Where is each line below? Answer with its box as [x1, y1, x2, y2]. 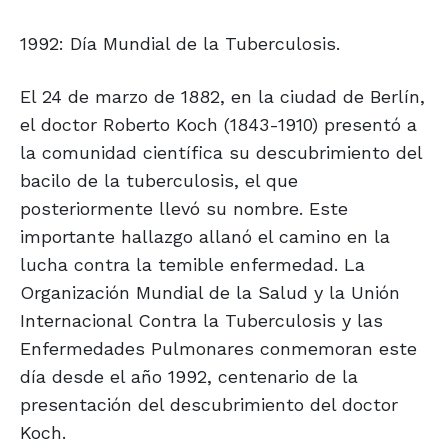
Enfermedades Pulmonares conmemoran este [20, 338, 417, 360]
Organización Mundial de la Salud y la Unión [20, 282, 400, 304]
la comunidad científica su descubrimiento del [20, 142, 422, 164]
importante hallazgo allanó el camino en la [20, 226, 390, 248]
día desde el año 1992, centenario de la [20, 366, 358, 388]
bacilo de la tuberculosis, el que [20, 170, 298, 192]
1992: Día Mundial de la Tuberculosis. [20, 33, 340, 55]
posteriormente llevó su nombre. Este [20, 198, 348, 220]
